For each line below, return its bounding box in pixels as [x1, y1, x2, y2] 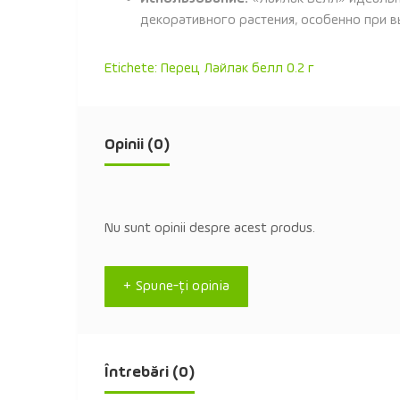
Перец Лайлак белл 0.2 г [161, 62, 314, 76]
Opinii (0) [104, 137, 170, 153]
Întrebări [104, 364, 169, 380]
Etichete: [104, 62, 161, 76]
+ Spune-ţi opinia [123, 279, 230, 294]
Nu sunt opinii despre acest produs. [104, 221, 315, 236]
